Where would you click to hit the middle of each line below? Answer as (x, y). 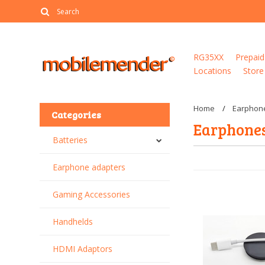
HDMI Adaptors (83, 249)
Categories (77, 114)
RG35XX (209, 57)
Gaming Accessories (92, 194)
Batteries (70, 140)
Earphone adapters (89, 167)
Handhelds (73, 222)
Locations (213, 71)
